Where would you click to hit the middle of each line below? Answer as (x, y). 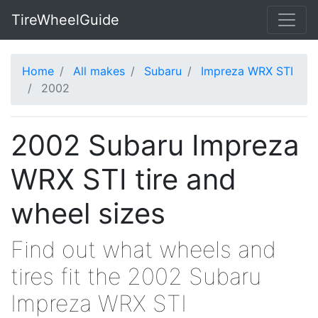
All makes (99, 71)
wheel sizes (88, 213)
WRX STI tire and (124, 179)
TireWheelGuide (65, 20)
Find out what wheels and (143, 250)
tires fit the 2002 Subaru (136, 276)
